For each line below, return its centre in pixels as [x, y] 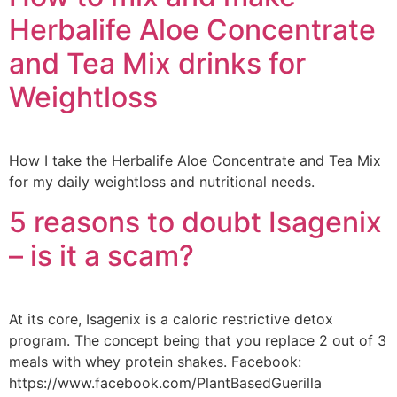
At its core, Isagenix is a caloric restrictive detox [171, 319]
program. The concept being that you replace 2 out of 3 [198, 340]
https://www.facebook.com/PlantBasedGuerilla [165, 382]
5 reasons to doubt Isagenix [195, 222]
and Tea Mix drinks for [157, 64]
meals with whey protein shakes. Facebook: [155, 361]
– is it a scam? [101, 255]
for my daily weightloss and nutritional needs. [162, 182]
